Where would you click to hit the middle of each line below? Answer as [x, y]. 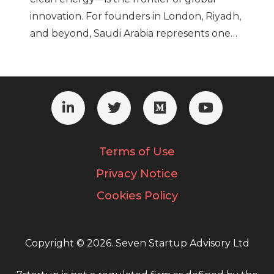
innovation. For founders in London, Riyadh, [135, 17]
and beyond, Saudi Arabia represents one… [134, 34]
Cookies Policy [137, 196]
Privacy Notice [137, 174]
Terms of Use [137, 152]
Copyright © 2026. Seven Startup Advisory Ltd [137, 243]
